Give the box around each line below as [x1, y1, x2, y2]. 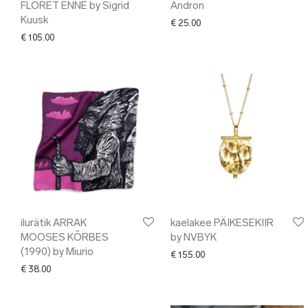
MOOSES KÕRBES [21, 233, 109, 243]
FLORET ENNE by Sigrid [21, 1, 129, 12]
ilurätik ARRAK [21, 219, 87, 229]
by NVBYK [170, 233, 217, 243]
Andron [170, 1, 204, 12]
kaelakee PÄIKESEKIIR [170, 219, 274, 229]
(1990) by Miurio [21, 247, 93, 258]
